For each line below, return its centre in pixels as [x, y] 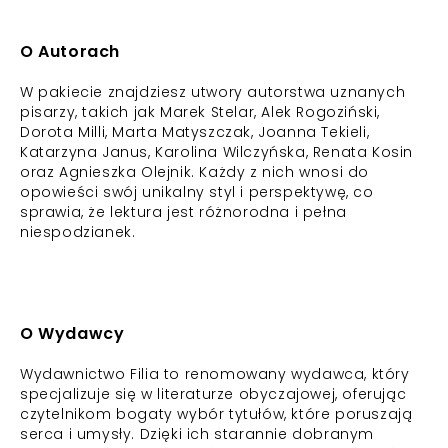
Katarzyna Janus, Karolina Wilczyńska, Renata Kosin [217, 152]
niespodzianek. [78, 232]
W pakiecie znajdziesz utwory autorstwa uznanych [213, 92]
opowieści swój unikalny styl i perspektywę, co [197, 192]
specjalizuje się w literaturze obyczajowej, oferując [213, 394]
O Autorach [70, 51]
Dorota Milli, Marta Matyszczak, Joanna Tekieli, [195, 132]
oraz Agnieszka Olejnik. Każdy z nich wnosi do [195, 172]
